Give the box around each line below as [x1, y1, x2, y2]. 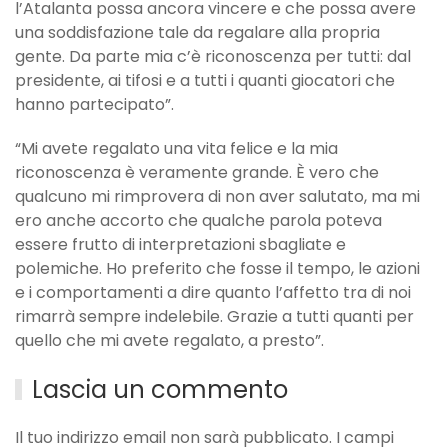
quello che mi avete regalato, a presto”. [15, 329, 324, 353]
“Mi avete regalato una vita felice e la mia [15, 137, 338, 161]
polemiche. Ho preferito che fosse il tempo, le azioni [15, 257, 420, 281]
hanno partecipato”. [15, 93, 174, 117]
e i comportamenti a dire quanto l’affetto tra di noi [15, 281, 411, 305]
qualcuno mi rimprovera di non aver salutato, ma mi [15, 185, 420, 209]
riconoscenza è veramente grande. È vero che [15, 161, 379, 185]
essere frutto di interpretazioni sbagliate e [15, 233, 346, 257]
